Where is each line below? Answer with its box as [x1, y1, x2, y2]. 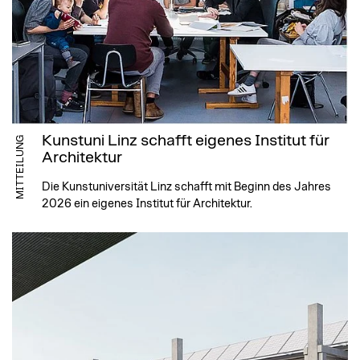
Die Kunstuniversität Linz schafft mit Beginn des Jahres [42, 181, 331, 194]
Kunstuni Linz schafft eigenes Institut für [42, 133, 329, 149]
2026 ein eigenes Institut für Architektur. [42, 198, 252, 211]
